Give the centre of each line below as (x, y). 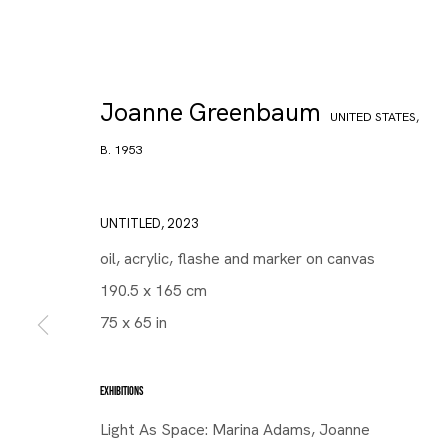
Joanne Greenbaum (210, 112)
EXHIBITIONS (121, 391)
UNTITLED (130, 223)
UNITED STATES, (374, 116)
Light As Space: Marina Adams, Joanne (235, 429)
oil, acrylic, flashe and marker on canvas (237, 258)
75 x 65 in (133, 322)
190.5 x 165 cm (153, 290)
